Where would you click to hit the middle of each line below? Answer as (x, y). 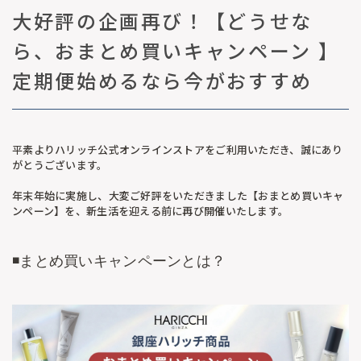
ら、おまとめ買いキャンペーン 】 (176, 52)
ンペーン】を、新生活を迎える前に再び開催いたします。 (153, 210)
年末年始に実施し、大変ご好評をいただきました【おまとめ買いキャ (178, 195)
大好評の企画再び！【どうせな (162, 22)
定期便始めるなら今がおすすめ (162, 81)
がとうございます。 (60, 164)
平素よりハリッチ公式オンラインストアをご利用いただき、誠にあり (178, 149)
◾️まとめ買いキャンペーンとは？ (119, 261)
